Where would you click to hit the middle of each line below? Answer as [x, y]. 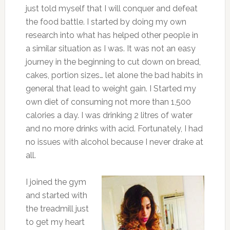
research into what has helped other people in [112, 35]
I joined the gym [56, 182]
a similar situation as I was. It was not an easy [110, 49]
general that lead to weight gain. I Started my [111, 89]
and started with [56, 196]
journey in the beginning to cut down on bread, [113, 62]
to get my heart [55, 222]
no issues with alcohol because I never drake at [114, 142]
